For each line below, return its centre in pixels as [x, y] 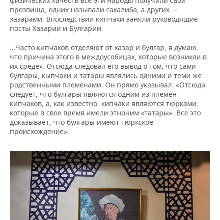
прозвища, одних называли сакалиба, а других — [94, 9]
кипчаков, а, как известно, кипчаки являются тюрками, [104, 103]
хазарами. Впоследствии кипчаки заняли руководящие [104, 19]
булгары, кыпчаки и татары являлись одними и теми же [106, 75]
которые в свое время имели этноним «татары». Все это [105, 112]
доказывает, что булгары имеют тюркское [82, 122]
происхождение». [40, 131]
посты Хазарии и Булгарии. [56, 28]
